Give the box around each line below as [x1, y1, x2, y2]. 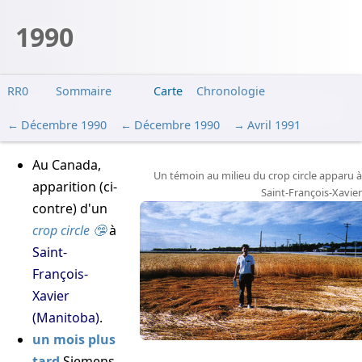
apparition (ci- [32, 178, 117, 196]
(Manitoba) [32, 309, 99, 327]
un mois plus [32, 330, 116, 349]
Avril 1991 [246, 116, 301, 133]
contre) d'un [32, 200, 107, 218]
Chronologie [196, 83, 266, 99]
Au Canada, [32, 156, 101, 175]
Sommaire [56, 83, 112, 99]
